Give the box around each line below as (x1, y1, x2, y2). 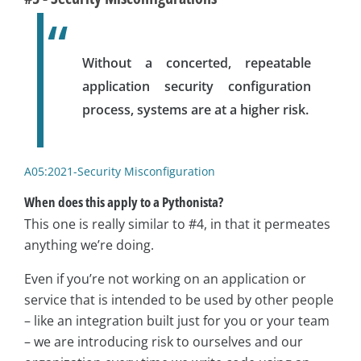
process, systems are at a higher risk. (82, 100, 309, 118)
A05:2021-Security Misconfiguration (24, 163, 215, 179)
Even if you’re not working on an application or (24, 269, 306, 288)
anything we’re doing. (24, 235, 154, 254)
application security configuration (82, 77, 311, 95)
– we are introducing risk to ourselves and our (24, 332, 303, 351)
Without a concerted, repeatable (82, 53, 311, 72)
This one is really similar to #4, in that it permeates (24, 214, 330, 233)
